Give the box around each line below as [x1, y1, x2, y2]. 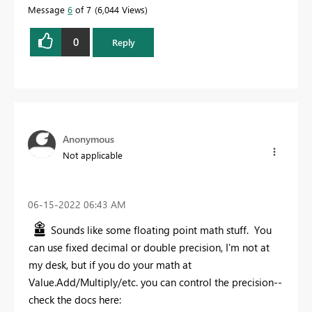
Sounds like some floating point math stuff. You [51, 223, 272, 237]
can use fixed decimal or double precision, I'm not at [29, 240, 270, 255]
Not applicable [63, 148, 123, 161]
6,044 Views [97, 3, 145, 15]
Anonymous [63, 132, 114, 146]
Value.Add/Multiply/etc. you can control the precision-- [29, 275, 282, 290]
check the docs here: [29, 292, 121, 307]
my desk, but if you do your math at [29, 258, 192, 272]
